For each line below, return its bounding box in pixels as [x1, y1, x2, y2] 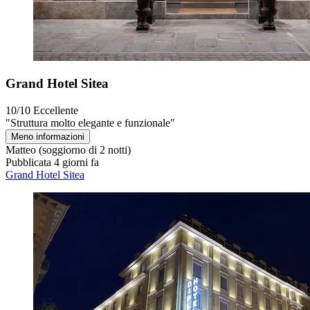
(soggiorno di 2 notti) [36, 144, 131, 156]
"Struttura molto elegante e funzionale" [6, 117, 175, 129]
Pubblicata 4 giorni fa [6, 156, 99, 169]
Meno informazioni [11, 131, 84, 143]
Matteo [6, 144, 36, 156]
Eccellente [33, 104, 78, 117]
